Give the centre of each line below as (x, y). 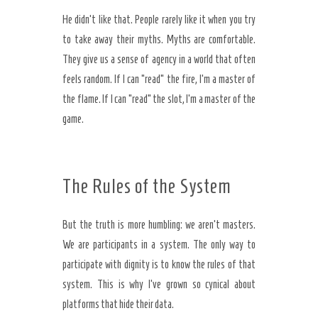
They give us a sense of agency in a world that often (159, 59)
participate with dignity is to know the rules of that (159, 264)
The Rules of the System (147, 186)
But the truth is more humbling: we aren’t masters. (159, 225)
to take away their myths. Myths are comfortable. (159, 39)
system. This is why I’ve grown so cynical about (159, 284)
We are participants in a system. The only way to (159, 245)
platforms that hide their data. (118, 304)
